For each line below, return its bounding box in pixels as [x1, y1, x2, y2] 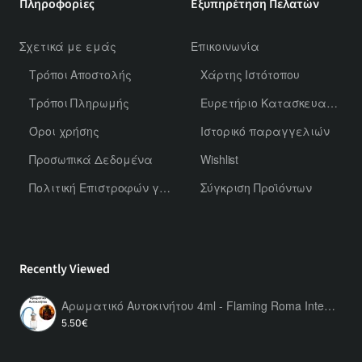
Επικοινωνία [191, 37, 259, 54]
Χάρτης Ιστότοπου [200, 65, 300, 82]
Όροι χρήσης [29, 122, 99, 139]
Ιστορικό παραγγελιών [200, 122, 330, 139]
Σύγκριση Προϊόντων [200, 179, 313, 196]
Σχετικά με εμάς [19, 37, 116, 54]
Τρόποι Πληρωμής [29, 94, 129, 111]
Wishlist [200, 150, 239, 167]
